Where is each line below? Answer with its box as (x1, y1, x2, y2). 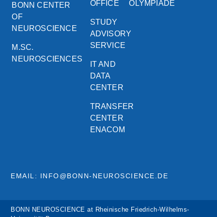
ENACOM (90, 125, 125, 134)
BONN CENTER (12, 1, 71, 10)
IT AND (90, 60, 116, 69)
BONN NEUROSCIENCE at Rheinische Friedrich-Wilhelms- (11, 206, 189, 214)
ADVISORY (90, 30, 132, 38)
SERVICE (90, 41, 126, 50)
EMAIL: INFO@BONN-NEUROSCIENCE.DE (11, 172, 169, 180)
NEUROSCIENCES (12, 55, 82, 63)
